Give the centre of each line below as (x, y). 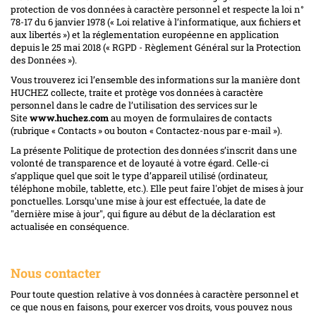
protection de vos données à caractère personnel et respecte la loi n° (157, 9)
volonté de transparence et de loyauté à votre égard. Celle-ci (140, 163)
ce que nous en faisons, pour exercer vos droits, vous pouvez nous (151, 306)
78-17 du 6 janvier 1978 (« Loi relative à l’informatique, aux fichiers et (156, 22)
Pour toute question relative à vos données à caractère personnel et (155, 294)
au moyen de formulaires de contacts (190, 117)
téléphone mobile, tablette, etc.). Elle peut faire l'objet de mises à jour (157, 188)
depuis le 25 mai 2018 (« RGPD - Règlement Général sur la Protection (156, 47)
